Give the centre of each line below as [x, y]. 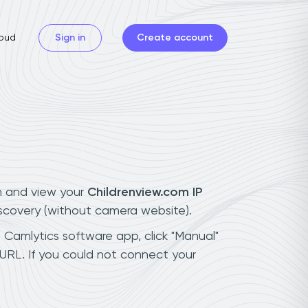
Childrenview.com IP [145, 192]
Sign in [70, 37]
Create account [175, 37]
